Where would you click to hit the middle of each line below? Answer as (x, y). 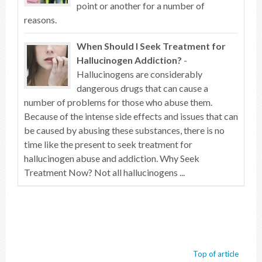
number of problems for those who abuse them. (118, 102)
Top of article (216, 254)
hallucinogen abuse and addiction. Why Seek (112, 158)
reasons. (40, 20)
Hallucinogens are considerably (139, 74)
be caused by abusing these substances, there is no (124, 130)
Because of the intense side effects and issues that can (131, 116)
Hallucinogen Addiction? (129, 60)
